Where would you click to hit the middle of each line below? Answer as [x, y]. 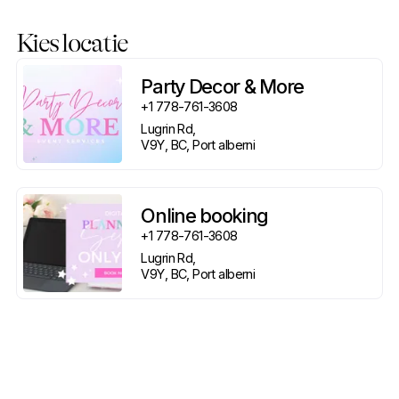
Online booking [205, 215]
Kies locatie [72, 43]
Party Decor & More [222, 86]
